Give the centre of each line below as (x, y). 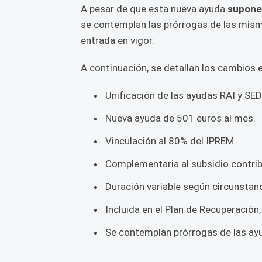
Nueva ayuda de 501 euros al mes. (180, 118)
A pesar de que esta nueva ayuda (154, 9)
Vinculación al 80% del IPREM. (171, 141)
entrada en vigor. (118, 40)
